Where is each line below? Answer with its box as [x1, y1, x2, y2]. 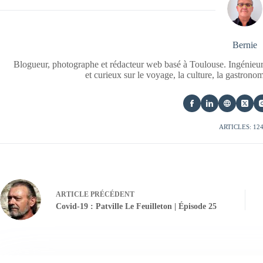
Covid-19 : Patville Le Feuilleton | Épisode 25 [56, 201, 217, 211]
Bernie [232, 40, 258, 50]
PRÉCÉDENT [89, 190, 134, 198]
